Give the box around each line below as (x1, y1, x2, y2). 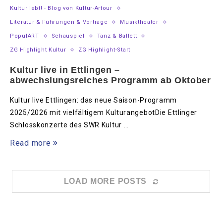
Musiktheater (120, 19, 159, 26)
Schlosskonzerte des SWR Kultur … (10, 121, 129, 129)
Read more (10, 138, 51, 148)
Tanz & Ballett (97, 33, 137, 40)
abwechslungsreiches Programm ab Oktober (10, 75, 211, 86)
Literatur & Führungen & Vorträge (10, 19, 108, 26)
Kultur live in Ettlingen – (10, 65, 120, 75)
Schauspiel (51, 33, 85, 40)
